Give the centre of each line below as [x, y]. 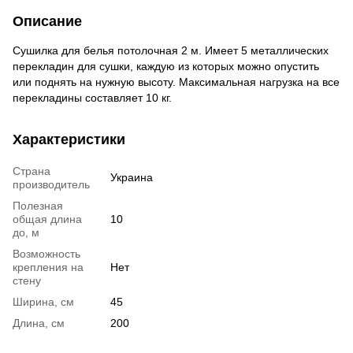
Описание [47, 21]
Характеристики [69, 139]
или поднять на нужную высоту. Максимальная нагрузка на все [176, 82]
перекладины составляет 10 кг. [92, 97]
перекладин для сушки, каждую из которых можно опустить [166, 66]
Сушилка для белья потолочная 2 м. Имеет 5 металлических [171, 50]
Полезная [38, 205]
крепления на [48, 267]
